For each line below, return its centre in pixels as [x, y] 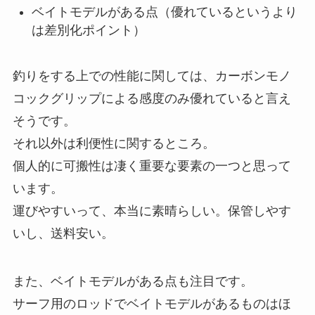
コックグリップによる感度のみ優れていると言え [152, 98]
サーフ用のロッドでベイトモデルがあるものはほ [152, 303]
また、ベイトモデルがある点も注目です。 [133, 281]
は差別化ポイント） [88, 30]
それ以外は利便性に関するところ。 [114, 143]
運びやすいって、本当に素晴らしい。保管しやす [152, 211]
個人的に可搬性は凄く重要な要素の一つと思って [152, 166]
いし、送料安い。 [63, 233]
